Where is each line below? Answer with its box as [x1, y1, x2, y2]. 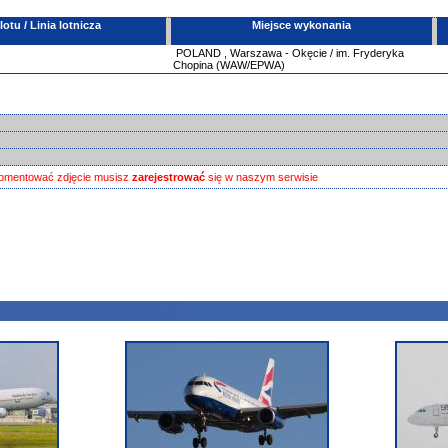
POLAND [176, 47, 221, 59]
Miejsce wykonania [252, 19, 351, 31]
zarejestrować [132, 171, 205, 183]
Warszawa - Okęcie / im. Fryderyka [230, 47, 404, 59]
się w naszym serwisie [205, 171, 318, 183]
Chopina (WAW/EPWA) [173, 59, 285, 71]
